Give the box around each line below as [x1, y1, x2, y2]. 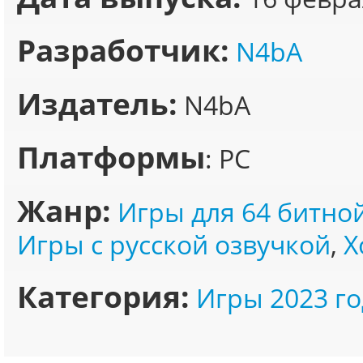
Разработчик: [17, 30, 229, 70]
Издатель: [17, 83, 177, 124]
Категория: [17, 276, 190, 317]
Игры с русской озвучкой [17, 227, 331, 262]
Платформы [17, 137, 205, 177]
